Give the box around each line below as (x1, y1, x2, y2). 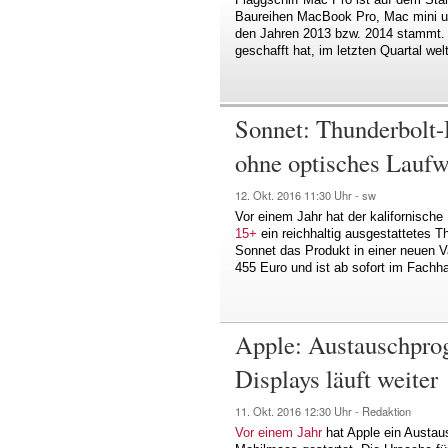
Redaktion (362, 402, 411, 419)
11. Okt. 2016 (235, 402, 304, 419)
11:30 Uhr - (304, 187, 362, 204)
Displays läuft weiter (235, 361, 438, 395)
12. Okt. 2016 (235, 187, 304, 204)
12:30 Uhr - (304, 402, 362, 419)
